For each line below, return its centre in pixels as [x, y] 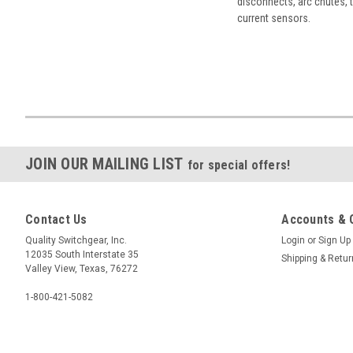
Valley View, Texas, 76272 [82, 269]
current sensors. [273, 19]
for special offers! [239, 165]
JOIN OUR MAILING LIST [106, 164]
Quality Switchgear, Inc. [76, 241]
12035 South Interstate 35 [82, 255]
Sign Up [335, 241]
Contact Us [56, 220]
